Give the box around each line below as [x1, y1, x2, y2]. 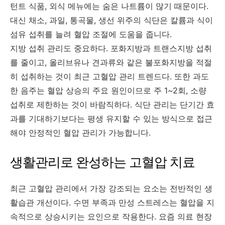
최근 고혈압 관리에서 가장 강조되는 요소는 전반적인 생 [10, 183, 212, 193]
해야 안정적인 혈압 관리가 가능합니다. [10, 127, 151, 138]
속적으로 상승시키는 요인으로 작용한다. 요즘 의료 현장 [10, 211, 212, 221]
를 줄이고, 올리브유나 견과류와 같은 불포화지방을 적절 [10, 57, 212, 67]
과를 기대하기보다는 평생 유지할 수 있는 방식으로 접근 [10, 113, 212, 124]
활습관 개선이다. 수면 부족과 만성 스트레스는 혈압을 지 [10, 197, 214, 207]
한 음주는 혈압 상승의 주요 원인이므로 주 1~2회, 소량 [10, 85, 206, 95]
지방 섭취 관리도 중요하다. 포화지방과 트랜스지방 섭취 [10, 43, 212, 53]
